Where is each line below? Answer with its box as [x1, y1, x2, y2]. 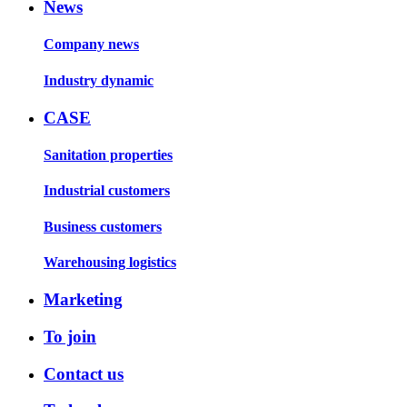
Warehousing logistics [44, 253, 176, 270]
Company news [44, 36, 139, 53]
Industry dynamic [44, 72, 154, 88]
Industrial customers [44, 183, 170, 199]
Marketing [44, 290, 123, 310]
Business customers [44, 218, 162, 234]
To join [44, 326, 96, 346]
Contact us [44, 363, 124, 383]
